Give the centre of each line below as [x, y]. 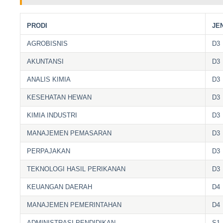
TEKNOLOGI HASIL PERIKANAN [76, 169]
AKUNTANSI [46, 61]
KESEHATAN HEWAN [59, 97]
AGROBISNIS [48, 43]
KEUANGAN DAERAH [60, 187]
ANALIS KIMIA [49, 79]
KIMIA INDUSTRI [52, 115]
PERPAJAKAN [49, 151]
